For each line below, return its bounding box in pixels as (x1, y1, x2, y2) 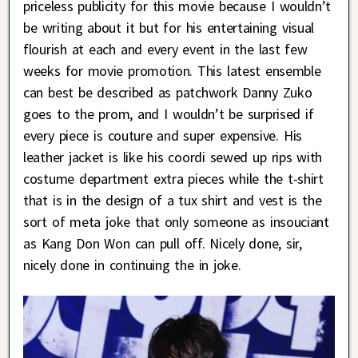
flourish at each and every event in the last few (23, 40, 308, 59)
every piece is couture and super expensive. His (23, 126, 302, 145)
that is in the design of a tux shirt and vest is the (23, 191, 322, 210)
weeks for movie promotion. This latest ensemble (23, 62, 321, 81)
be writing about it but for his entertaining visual (23, 18, 315, 38)
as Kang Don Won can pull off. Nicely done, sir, (23, 234, 302, 253)
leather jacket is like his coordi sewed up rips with (23, 148, 323, 167)
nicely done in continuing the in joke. (23, 256, 241, 275)
